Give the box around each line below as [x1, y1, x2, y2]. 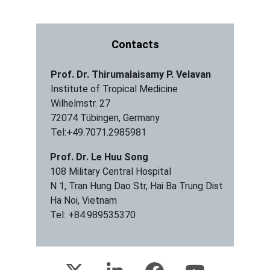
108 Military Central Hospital [49, 166, 171, 177]
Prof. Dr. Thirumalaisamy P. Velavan [50, 69, 211, 80]
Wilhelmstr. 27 [50, 98, 110, 109]
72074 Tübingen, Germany [50, 112, 160, 124]
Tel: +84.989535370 [49, 209, 136, 221]
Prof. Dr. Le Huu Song [49, 151, 148, 163]
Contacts [111, 38, 159, 51]
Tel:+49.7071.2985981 [50, 127, 146, 138]
